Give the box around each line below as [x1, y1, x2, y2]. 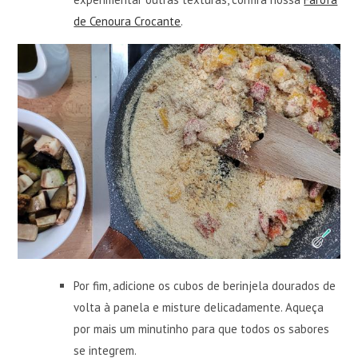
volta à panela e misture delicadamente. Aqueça [74, 299, 324, 315]
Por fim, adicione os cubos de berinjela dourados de [74, 277, 336, 293]
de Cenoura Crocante [74, 14, 181, 30]
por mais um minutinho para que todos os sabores [74, 320, 330, 336]
